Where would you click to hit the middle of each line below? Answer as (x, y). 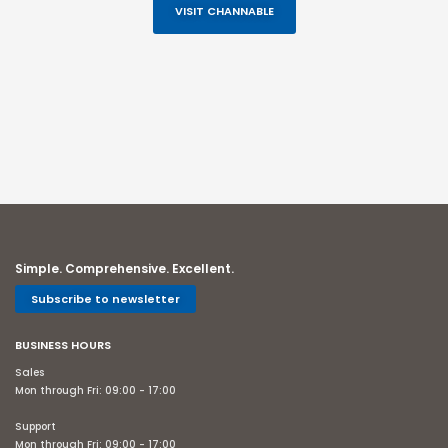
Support (35, 426)
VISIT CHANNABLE (224, 10)
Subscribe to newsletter (105, 299)
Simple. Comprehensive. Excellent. (124, 268)
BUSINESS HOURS (63, 344)
